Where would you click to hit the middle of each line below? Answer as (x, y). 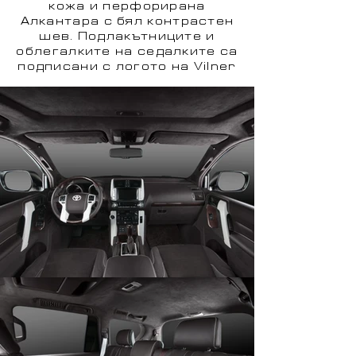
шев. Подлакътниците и (127, 37)
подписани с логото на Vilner (127, 68)
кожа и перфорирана (127, 7)
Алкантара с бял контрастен (127, 22)
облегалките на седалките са (127, 52)
